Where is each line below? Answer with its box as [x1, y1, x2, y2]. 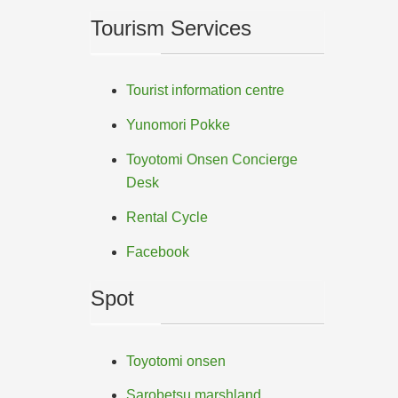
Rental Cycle [126, 209, 208, 225]
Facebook [126, 243, 189, 259]
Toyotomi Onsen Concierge [126, 151, 298, 167]
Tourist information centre [126, 83, 284, 99]
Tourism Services [91, 15, 251, 40]
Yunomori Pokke [126, 117, 230, 133]
